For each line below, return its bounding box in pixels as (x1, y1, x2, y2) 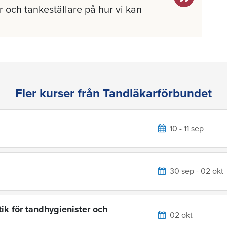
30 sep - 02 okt (170, 166, 223, 176)
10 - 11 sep (170, 123, 204, 134)
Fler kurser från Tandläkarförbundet (15, 86, 212, 101)
